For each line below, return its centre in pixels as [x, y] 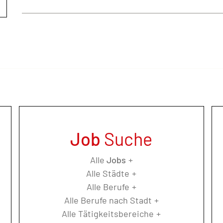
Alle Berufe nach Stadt [108, 200]
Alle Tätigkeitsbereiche [108, 214]
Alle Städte [108, 173]
